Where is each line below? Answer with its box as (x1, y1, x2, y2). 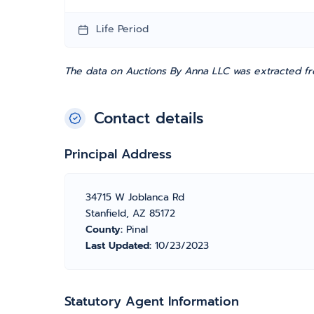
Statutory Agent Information (64, 292, 239, 311)
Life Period (96, 22, 149, 36)
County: (86, 222, 126, 237)
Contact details (94, 107, 203, 130)
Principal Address (64, 144, 172, 164)
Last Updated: (86, 238, 155, 253)
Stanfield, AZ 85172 (86, 206, 175, 221)
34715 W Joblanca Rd (86, 190, 184, 205)
